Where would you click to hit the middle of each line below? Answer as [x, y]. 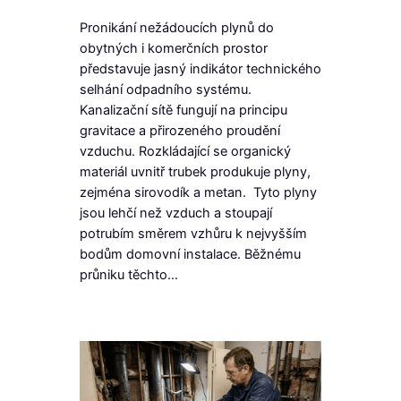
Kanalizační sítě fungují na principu [183, 110]
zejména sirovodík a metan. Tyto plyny [198, 192]
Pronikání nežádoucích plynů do [176, 27]
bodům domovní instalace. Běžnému [190, 254]
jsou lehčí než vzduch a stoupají [175, 213]
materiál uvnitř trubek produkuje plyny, [195, 171]
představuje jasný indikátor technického [200, 68]
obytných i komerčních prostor [173, 48]
